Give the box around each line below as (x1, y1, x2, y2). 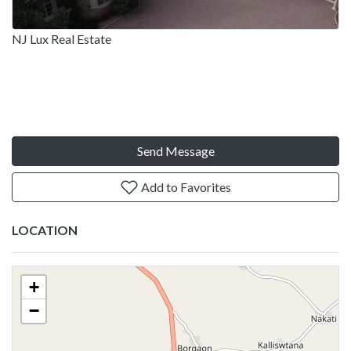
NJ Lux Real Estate (12, 31, 111, 47)
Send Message (136, 143, 215, 159)
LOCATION (12, 223, 78, 238)
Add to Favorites (139, 179, 231, 195)
